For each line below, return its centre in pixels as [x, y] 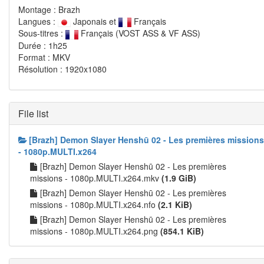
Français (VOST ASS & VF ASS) [139, 33]
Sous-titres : [42, 33]
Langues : [38, 21]
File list [33, 113]
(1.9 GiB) [179, 178]
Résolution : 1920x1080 [62, 69]
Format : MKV [44, 57]
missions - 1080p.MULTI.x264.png [95, 231]
